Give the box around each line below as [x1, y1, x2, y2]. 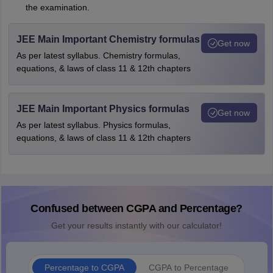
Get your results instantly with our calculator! [51, 221, 222, 230]
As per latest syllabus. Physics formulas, [16, 120, 171, 130]
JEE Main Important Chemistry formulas [16, 34, 200, 44]
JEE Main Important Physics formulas [16, 104, 190, 114]
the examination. [25, 2, 90, 12]
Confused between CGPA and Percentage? [30, 202, 243, 214]
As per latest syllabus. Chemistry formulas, [16, 51, 180, 60]
